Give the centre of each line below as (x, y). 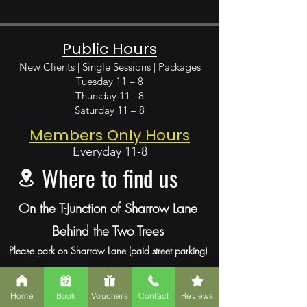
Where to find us (109, 177)
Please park (33, 250)
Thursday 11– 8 (110, 96)
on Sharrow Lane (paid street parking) (132, 250)
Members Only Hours (110, 135)
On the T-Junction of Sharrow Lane (108, 208)
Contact (153, 295)
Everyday (98, 151)
